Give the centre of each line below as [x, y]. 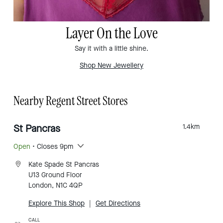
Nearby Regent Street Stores [70, 102]
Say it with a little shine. [111, 49]
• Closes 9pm [52, 147]
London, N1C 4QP [56, 186]
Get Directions [118, 204]
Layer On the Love [111, 34]
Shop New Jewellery [111, 66]
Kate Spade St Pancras [64, 165]
